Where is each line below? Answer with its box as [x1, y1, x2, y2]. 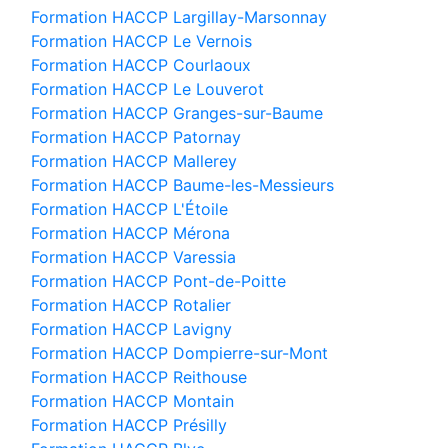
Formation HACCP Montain [31, 391, 234, 411]
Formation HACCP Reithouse [31, 367, 247, 387]
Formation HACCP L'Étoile [31, 199, 228, 219]
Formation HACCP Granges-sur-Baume [31, 103, 323, 123]
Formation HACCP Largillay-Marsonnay [31, 7, 327, 27]
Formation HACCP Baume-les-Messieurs [31, 175, 334, 195]
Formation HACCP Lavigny [31, 319, 232, 339]
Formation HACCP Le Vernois [31, 31, 252, 51]
